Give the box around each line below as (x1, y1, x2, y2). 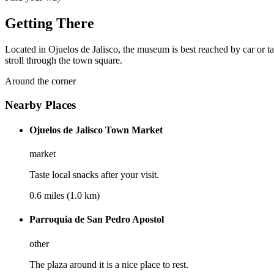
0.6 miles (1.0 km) (29, 190, 100, 201)
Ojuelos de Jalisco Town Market (29, 124, 163, 135)
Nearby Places (5, 98, 76, 111)
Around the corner (5, 75, 76, 86)
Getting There (5, 15, 94, 31)
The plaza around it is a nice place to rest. (29, 259, 188, 270)
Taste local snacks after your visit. (29, 169, 159, 180)
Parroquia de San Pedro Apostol (29, 214, 164, 225)
